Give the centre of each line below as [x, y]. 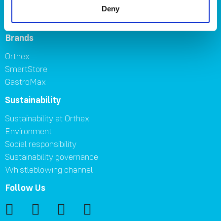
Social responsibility [41, 144]
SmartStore [26, 69]
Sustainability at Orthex [47, 118]
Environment [28, 131]
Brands [19, 37]
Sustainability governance [52, 157]
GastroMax [25, 82]
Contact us [25, 19]
